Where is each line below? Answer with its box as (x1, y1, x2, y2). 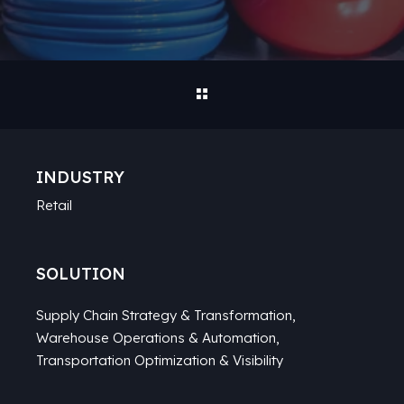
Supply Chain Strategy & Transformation (36, 307, 292, 324)
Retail (36, 197, 72, 214)
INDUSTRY (36, 167, 124, 188)
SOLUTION (36, 263, 125, 284)
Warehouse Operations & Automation (36, 329, 276, 346)
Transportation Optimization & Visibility (36, 352, 283, 369)
